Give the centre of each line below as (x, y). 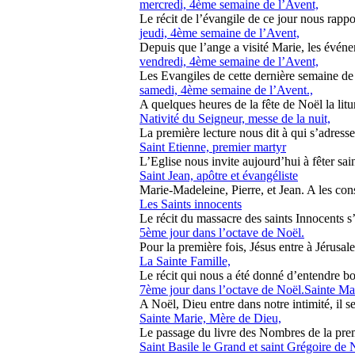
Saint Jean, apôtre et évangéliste (219, 176)
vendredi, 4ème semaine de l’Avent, (229, 61)
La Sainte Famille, (185, 261)
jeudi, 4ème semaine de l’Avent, (219, 33)
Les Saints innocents (191, 204)
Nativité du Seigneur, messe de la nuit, (235, 118)
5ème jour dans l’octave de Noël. (222, 233)
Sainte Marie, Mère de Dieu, (210, 318)
